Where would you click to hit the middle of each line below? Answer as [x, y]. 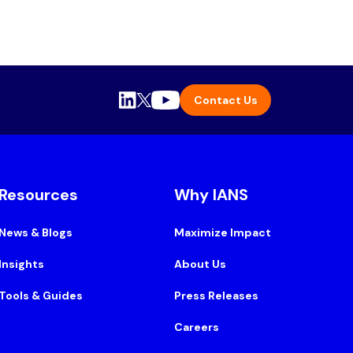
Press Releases [216, 295]
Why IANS [211, 195]
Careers [197, 327]
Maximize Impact [223, 232]
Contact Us [225, 100]
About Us [200, 264]
